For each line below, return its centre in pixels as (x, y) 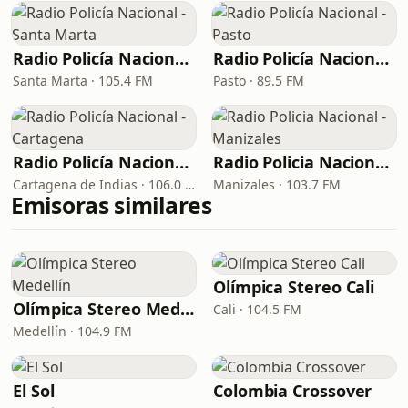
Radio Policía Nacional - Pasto (382, 58)
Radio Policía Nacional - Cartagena (182, 162)
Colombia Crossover (293, 391)
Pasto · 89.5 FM (259, 81)
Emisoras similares (112, 205)
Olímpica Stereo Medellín (188, 309)
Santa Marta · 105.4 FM (83, 81)
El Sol (34, 391)
